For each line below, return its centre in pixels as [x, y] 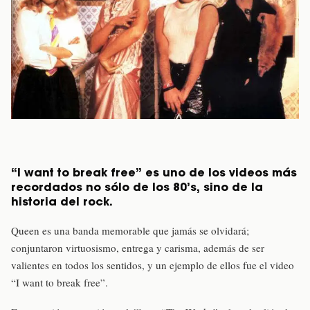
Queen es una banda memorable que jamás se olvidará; [130, 231]
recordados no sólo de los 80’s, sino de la [137, 188]
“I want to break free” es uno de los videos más [154, 174]
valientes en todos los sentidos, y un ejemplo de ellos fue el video [153, 265]
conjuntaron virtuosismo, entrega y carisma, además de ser [138, 248]
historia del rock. [62, 203]
